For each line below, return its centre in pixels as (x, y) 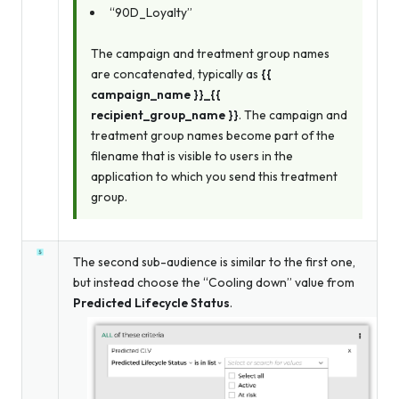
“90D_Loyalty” (151, 13)
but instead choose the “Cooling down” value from (214, 283)
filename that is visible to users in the (192, 156)
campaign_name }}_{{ (156, 95)
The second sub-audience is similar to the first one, (214, 262)
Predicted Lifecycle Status (151, 303)
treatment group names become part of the (213, 136)
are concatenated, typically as (176, 74)
